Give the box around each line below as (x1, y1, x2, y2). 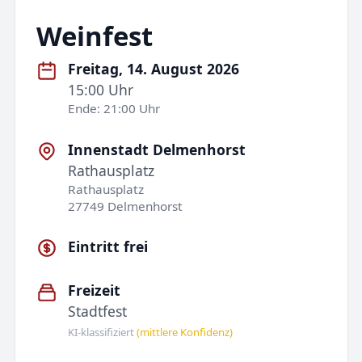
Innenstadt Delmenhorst (68, 139, 246, 159)
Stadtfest (68, 301, 128, 322)
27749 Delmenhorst (68, 197, 183, 214)
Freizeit (68, 280, 121, 301)
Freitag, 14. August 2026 (68, 59, 240, 79)
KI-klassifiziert (68, 324, 137, 339)
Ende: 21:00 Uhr (68, 100, 161, 117)
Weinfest (36, 17, 153, 54)
